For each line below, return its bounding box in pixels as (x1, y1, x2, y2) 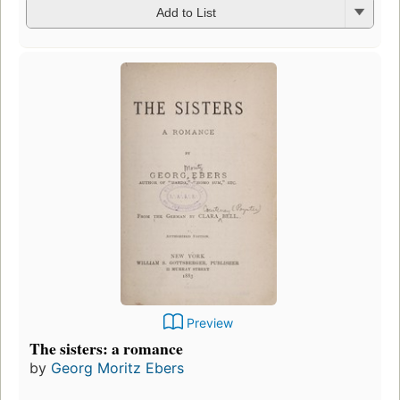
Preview (187, 314, 233, 330)
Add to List (155, 5, 216, 21)
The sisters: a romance (29, 336, 183, 360)
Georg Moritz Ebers (51, 358, 184, 377)
